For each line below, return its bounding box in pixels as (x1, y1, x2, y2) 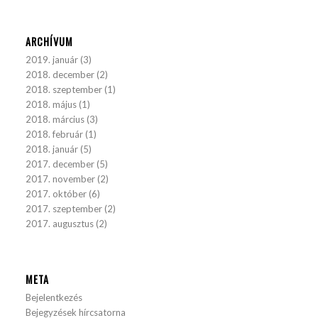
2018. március (26, 114, 85, 125)
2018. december (26, 69, 95, 80)
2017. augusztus (26, 218, 94, 229)
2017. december (26, 158, 95, 170)
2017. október (26, 188, 87, 199)
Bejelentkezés (26, 292, 83, 303)
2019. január (26, 54, 79, 65)
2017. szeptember (26, 203, 103, 214)
